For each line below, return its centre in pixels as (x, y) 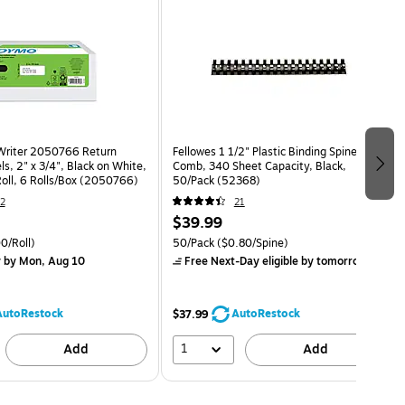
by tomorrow (332, 261)
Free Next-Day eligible (241, 261)
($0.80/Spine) (251, 243)
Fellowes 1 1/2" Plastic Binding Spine (264, 151)
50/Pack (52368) (216, 180)
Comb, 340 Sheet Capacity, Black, (259, 166)
